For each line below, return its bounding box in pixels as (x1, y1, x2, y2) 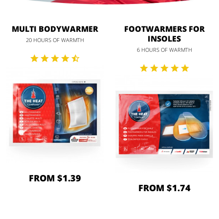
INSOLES (148, 33, 181, 44)
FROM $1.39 (28, 172, 81, 184)
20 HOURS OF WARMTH (25, 36, 84, 44)
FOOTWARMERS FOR (124, 23, 205, 35)
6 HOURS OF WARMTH (136, 46, 192, 54)
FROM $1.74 (138, 182, 191, 194)
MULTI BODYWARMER (11, 23, 98, 35)
